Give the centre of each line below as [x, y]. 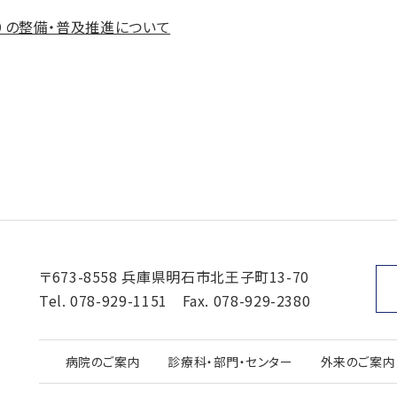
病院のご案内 [103, 362]
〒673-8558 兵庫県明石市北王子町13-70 [174, 276]
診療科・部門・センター [230, 362]
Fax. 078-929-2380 [239, 300]
